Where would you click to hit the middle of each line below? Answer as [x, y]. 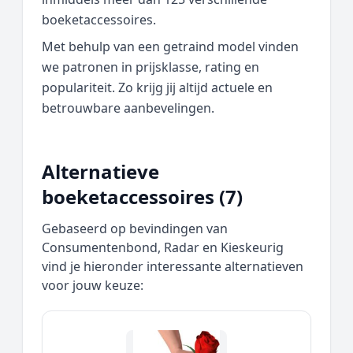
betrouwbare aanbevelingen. [128, 108]
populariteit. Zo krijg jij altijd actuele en [157, 87]
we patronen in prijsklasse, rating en [150, 67]
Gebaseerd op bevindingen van [135, 229]
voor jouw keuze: [93, 285]
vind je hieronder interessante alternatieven [173, 266]
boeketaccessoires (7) [142, 197]
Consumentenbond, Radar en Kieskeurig [163, 247]
